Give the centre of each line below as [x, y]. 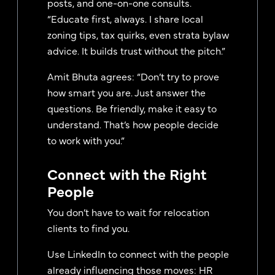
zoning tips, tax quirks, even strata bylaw [138, 34]
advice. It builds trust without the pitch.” [136, 50]
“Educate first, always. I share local [125, 18]
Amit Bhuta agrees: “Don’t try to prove [133, 76]
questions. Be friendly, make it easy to [132, 108]
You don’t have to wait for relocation [128, 211]
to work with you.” [86, 140]
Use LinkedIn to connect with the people [138, 253]
